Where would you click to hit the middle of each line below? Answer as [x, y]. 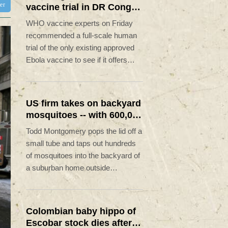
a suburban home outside [68, 167]
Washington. [46, 180]
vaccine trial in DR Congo [81, 7]
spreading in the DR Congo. [72, 84]
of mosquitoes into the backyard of [83, 155]
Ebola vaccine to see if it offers [77, 60]
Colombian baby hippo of [81, 211]
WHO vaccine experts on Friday [79, 23]
